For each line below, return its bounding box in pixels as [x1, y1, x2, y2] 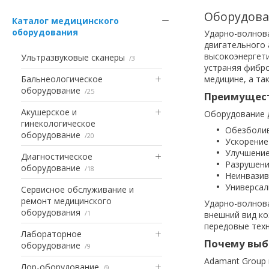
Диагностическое [21, 150, 92, 162]
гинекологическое [21, 117, 95, 129]
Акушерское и [21, 106, 77, 118]
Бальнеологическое [21, 73, 103, 85]
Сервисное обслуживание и [21, 183, 134, 195]
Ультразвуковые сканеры [21, 51, 125, 63]
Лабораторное [21, 228, 82, 240]
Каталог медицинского [12, 14, 119, 26]
